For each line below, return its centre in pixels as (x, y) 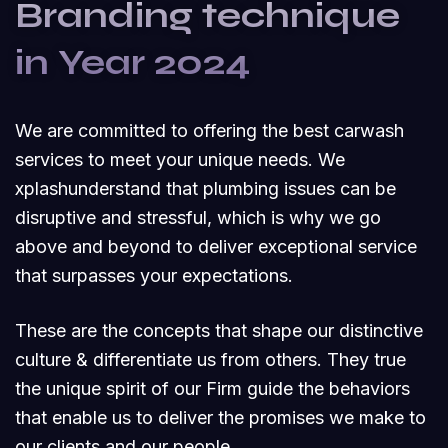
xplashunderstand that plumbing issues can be (205, 188)
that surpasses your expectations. (154, 275)
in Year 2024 (132, 62)
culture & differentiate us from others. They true (210, 359)
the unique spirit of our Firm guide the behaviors (212, 388)
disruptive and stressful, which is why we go (198, 217)
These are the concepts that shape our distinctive (219, 330)
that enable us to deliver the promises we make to (220, 417)
